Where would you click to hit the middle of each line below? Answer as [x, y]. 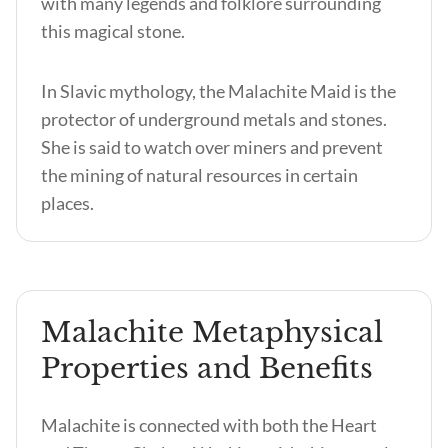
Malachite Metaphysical [212, 332]
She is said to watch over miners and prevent [212, 147]
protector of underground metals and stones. [214, 119]
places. [67, 203]
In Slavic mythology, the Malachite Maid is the [218, 91]
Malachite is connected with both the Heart [209, 425]
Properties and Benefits [207, 368]
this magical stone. [114, 31]
